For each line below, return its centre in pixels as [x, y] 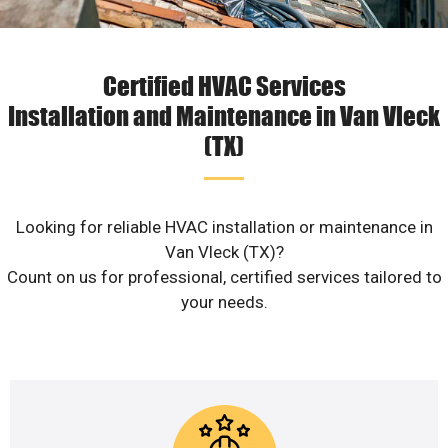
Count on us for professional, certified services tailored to [224, 277]
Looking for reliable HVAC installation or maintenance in [224, 227]
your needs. [224, 302]
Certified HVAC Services [224, 85]
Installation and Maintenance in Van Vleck [224, 115]
